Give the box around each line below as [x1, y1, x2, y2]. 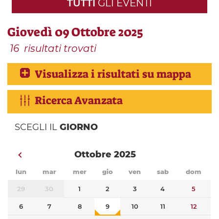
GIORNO [60, 122, 98, 133]
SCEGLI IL [15, 122, 60, 133]
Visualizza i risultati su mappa [35, 67, 191, 82]
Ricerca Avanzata [35, 93, 123, 108]
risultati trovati [24, 43, 96, 55]
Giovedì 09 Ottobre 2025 [7, 24, 143, 41]
